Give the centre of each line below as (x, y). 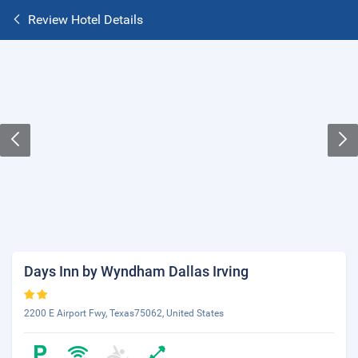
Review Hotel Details (86, 20)
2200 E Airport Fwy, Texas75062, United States (124, 313)
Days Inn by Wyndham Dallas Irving (136, 271)
